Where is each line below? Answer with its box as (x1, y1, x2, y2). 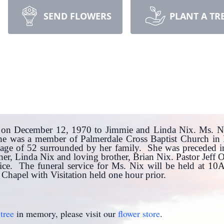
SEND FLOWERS (43, 10, 111, 22)
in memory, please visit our (14, 207, 118, 219)
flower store (118, 207, 160, 219)
